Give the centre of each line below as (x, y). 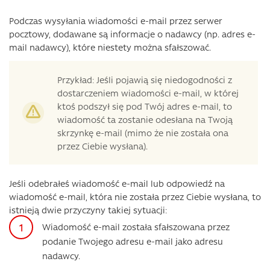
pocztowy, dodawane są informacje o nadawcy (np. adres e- (132, 34)
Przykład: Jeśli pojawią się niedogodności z (145, 80)
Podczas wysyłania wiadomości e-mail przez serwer (116, 20)
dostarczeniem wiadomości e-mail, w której (148, 93)
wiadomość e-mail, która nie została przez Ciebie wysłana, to (135, 196)
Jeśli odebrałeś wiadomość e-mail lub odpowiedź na (117, 183)
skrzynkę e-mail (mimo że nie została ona (143, 133)
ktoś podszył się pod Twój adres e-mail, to (145, 106)
